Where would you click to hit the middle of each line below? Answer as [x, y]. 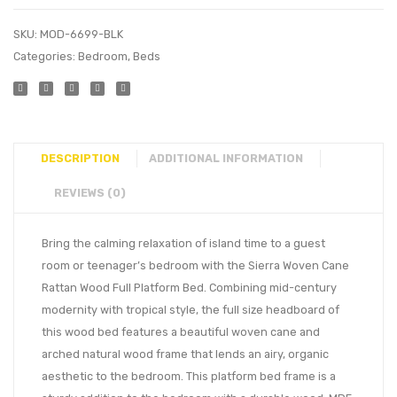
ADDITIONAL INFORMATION [226, 159]
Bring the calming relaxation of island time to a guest [183, 244]
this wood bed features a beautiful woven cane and [181, 332]
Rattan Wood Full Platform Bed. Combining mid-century [189, 288]
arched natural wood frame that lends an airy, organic [185, 354]
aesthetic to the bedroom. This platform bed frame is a [189, 377]
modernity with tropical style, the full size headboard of [191, 310]
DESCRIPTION [80, 159]
